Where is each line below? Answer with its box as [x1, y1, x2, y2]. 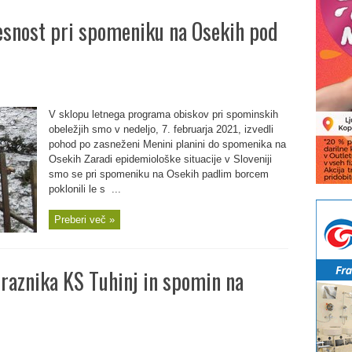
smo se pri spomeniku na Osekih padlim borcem [48, 168, 269, 180]
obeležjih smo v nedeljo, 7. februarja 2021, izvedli [48, 123, 273, 135]
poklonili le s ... [48, 183, 121, 195]
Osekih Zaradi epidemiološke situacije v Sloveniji [48, 153, 272, 165]
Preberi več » [53, 214, 115, 225]
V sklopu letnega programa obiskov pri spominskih [48, 108, 278, 120]
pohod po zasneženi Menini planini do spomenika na [48, 138, 286, 150]
